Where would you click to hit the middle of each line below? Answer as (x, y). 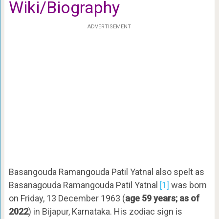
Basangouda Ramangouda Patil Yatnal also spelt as (106, 172)
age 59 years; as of (162, 198)
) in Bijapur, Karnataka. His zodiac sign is (105, 212)
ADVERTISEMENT (109, 27)
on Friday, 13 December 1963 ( (67, 198)
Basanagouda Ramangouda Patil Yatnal (84, 185)
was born (188, 185)
